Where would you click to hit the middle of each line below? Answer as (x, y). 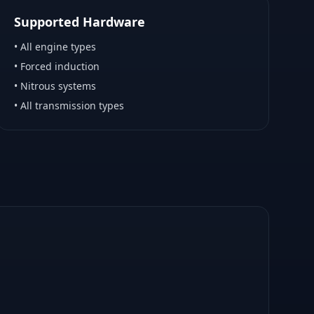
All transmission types (72, 105)
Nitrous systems (58, 86)
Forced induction (60, 66)
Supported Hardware (79, 22)
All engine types (58, 47)
